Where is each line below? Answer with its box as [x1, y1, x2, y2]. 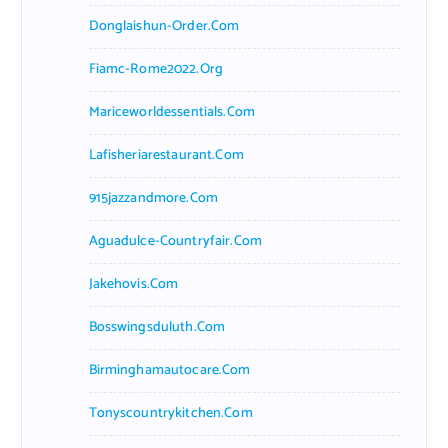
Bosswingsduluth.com [88, 315, 226, 339]
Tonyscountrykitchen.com [88, 401, 253, 425]
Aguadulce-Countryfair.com [88, 229, 263, 253]
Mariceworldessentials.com [88, 100, 256, 124]
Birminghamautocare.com [88, 358, 251, 382]
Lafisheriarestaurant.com [88, 143, 244, 167]
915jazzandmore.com [88, 186, 219, 210]
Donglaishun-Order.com [88, 14, 240, 38]
